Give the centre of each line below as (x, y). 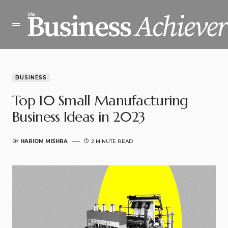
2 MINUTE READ (112, 141)
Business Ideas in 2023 (79, 117)
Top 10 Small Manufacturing (100, 101)
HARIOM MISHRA (44, 141)
